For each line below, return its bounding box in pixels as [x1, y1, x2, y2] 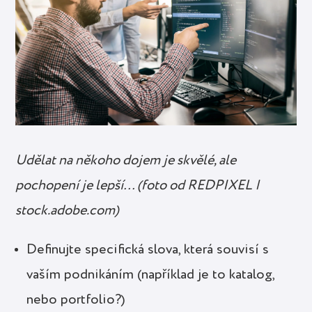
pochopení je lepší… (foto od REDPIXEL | [15, 179, 260, 194]
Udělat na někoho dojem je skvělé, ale [15, 154, 237, 169]
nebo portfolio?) [26, 293, 126, 308]
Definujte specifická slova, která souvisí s [26, 243, 270, 258]
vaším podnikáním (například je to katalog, [26, 268, 275, 283]
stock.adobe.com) [15, 204, 120, 219]
